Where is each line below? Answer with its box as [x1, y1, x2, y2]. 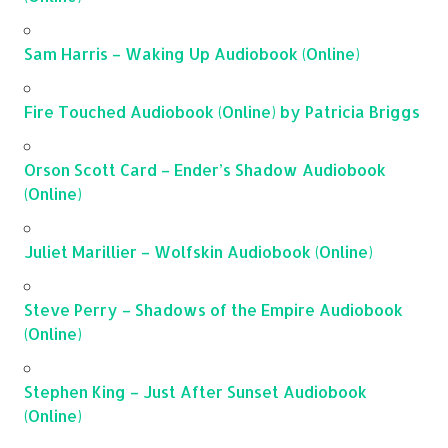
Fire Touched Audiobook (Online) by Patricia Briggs [24, 100, 420, 122]
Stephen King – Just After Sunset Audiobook [24, 380, 367, 402]
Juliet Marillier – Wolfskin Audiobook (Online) [24, 240, 373, 262]
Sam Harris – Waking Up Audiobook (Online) [24, 42, 360, 64]
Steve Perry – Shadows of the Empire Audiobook [24, 298, 403, 320]
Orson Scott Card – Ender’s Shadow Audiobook [24, 158, 386, 180]
